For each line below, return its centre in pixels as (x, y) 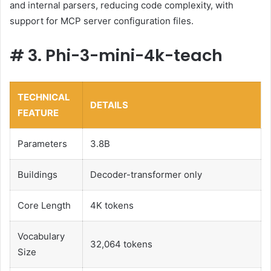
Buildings (38, 175)
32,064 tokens (121, 244)
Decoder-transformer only (146, 175)
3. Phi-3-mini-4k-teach (125, 56)
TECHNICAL (44, 97)
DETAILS (109, 105)
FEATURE (38, 113)
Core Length (44, 206)
